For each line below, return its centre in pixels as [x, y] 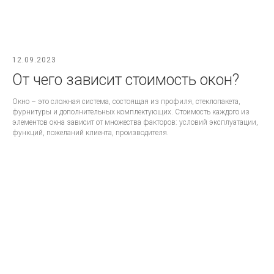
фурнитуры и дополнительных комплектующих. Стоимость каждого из [131, 112]
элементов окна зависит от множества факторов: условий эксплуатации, [135, 123]
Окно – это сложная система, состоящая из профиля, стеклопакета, [126, 102]
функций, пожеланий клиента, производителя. [91, 133]
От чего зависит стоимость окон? [126, 80]
